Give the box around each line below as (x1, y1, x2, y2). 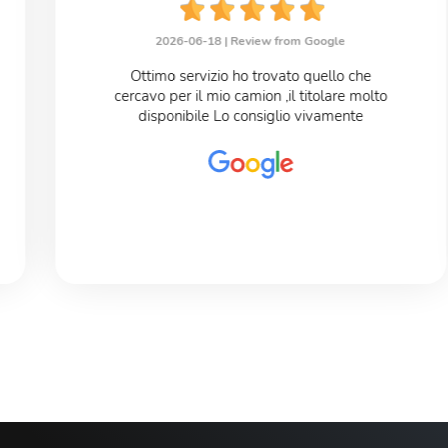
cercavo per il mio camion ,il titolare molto (114, 86, 388, 107)
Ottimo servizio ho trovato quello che (130, 66, 372, 87)
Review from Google (230, 33, 346, 50)
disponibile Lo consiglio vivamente (138, 106, 364, 127)
